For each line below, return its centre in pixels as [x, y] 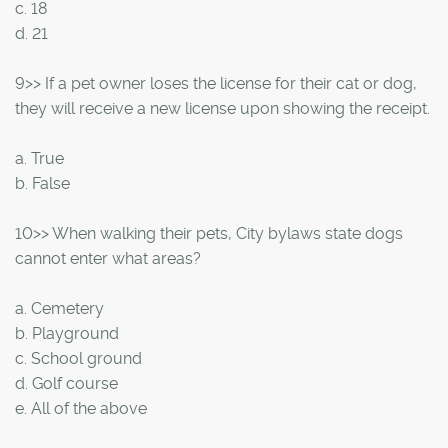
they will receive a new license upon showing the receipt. [222, 108]
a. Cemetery [59, 308]
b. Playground [67, 333]
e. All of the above [81, 408]
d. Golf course [66, 383]
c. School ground [78, 358]
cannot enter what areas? [108, 258]
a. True [39, 158]
